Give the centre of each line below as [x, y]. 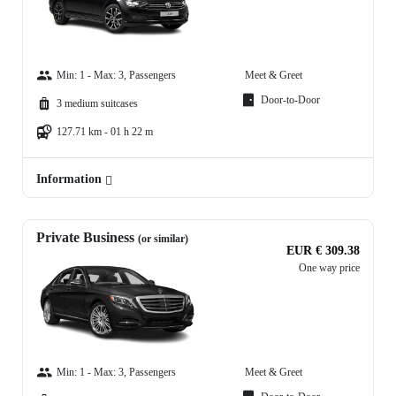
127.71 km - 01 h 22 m [105, 132]
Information [71, 179]
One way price [329, 268]
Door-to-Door [290, 100]
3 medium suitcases [97, 104]
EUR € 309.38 [323, 251]
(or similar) [163, 239]
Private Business [87, 238]
